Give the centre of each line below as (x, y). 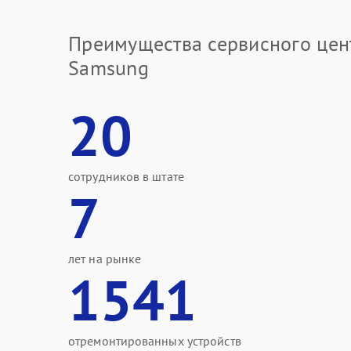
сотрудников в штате (126, 176)
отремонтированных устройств (155, 341)
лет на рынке (105, 259)
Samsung (109, 68)
